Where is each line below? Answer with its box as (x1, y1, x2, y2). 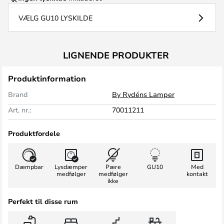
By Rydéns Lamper (112, 89, 174, 99)
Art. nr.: (8, 105, 31, 114)
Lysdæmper (54, 162, 87, 170)
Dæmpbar (14, 162, 43, 170)
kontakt (186, 169, 208, 177)
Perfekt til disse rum (8, 196, 78, 206)
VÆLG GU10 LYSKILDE (18, 13, 93, 22)
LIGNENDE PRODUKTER (63, 49, 169, 61)
